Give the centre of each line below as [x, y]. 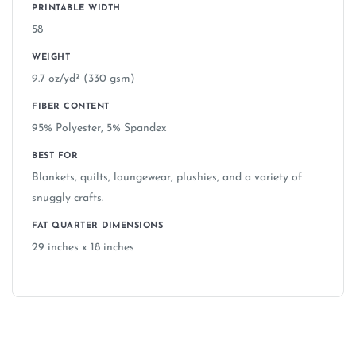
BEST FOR [55, 157]
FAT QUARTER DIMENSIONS [97, 226]
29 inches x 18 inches [83, 248]
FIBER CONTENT [71, 107]
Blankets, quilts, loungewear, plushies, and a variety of [167, 178]
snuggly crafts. [68, 199]
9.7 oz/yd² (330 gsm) [83, 79]
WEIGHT [51, 58]
